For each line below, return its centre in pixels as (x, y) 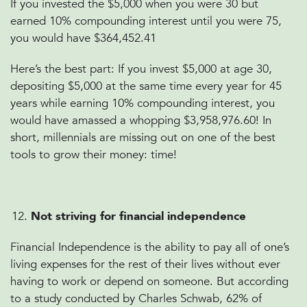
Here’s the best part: (62, 69)
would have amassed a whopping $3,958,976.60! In (141, 120)
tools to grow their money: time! (94, 155)
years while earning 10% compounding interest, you (143, 103)
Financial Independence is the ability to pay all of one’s (150, 247)
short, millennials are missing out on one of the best (143, 137)
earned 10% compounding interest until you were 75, (146, 21)
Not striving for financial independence (138, 216)
